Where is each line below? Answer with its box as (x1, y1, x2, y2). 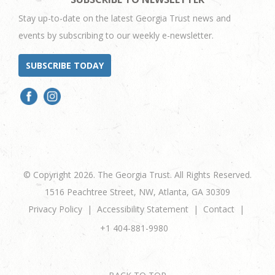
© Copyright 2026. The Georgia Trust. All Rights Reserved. (23, 169, 252, 180)
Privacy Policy (28, 203, 82, 215)
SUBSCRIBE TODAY (26, 60, 104, 71)
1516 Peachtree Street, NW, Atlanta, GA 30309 (45, 186, 230, 198)
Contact (203, 203, 234, 215)
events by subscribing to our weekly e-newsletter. (18, 29, 214, 41)
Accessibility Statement (97, 203, 188, 215)
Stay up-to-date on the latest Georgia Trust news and (18, 12, 231, 24)
